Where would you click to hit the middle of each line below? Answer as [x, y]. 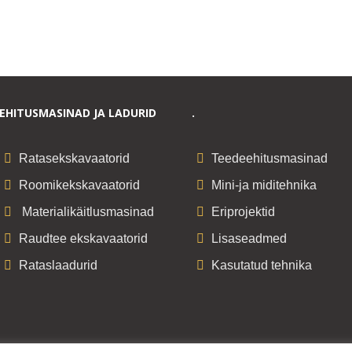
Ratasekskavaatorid [75, 158]
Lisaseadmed [249, 238]
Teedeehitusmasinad [269, 158]
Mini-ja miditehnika [264, 185]
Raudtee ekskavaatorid [84, 238]
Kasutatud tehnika [261, 265]
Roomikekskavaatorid [80, 185]
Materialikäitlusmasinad [87, 211]
